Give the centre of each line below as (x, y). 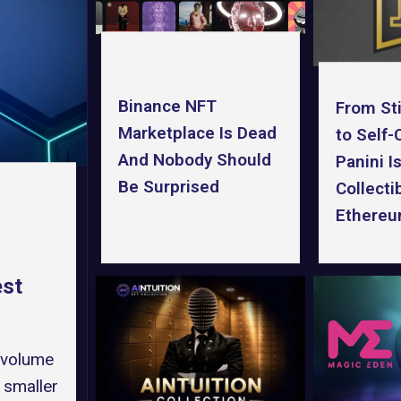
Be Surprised (169, 187)
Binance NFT (168, 107)
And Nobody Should (195, 160)
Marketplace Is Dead (198, 133)
